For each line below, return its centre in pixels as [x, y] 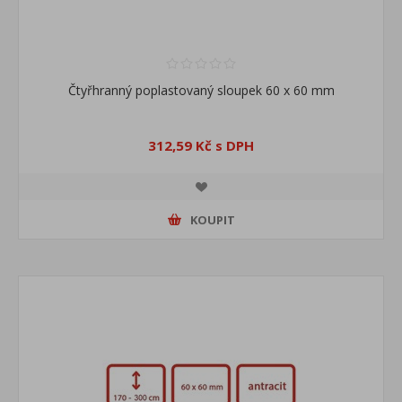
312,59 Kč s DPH [201, 146]
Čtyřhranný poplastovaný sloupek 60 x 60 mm [201, 91]
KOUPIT [212, 219]
